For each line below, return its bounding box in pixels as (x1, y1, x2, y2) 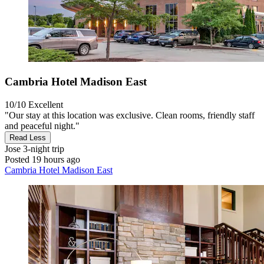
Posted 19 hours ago (5, 154, 80, 164)
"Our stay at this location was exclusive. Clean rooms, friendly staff (5, 110, 255, 120)
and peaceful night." (5, 120, 80, 131)
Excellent (28, 99, 63, 110)
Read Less (9, 133, 46, 142)
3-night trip (21, 143, 64, 154)
